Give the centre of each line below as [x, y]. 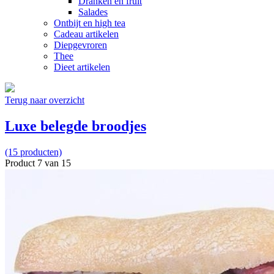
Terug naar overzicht [45, 100]
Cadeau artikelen [86, 34]
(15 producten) [33, 152]
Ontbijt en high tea [90, 23]
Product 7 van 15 [38, 163]
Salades [93, 12]
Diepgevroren [80, 45]
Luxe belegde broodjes [76, 126]
